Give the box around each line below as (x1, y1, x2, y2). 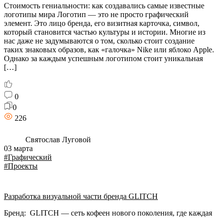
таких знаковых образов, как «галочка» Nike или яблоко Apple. (4, 45, 214, 54)
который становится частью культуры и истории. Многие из (4, 28, 205, 36)
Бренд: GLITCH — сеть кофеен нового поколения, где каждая (4, 209, 212, 217)
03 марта (4, 144, 33, 153)
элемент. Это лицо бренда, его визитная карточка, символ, (4, 19, 199, 27)
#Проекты (4, 162, 38, 170)
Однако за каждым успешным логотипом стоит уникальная (4, 54, 203, 63)
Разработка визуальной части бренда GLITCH (4, 192, 158, 200)
